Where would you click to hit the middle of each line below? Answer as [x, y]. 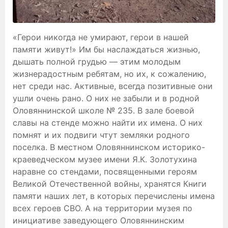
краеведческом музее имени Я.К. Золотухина [105, 160]
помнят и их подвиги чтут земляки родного [101, 135]
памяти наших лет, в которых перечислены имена [114, 196]
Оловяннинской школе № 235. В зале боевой [104, 111]
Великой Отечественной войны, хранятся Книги [110, 184]
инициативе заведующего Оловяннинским [98, 221]
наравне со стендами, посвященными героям [105, 172]
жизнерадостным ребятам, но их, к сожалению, [109, 74]
